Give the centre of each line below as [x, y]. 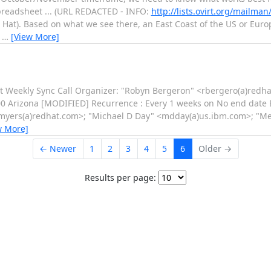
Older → [215, 149]
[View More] [35, 36]
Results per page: [120, 177]
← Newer [58, 149]
